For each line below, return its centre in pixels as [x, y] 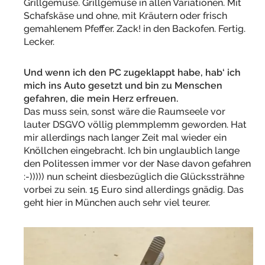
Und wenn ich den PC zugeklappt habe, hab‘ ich [132, 73]
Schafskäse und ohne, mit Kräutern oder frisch [125, 16]
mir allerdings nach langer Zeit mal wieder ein [125, 138]
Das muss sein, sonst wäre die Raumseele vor [125, 112]
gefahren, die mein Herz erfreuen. [101, 99]
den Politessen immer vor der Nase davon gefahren [137, 164]
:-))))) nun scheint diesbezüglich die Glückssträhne [134, 177]
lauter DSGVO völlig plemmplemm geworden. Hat [135, 125]
